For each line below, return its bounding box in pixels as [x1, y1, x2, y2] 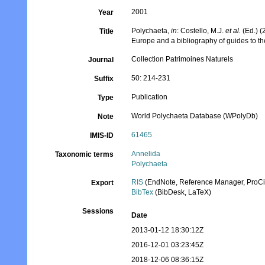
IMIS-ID [90, 131, 114, 140]
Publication [131, 93, 168, 101]
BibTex [131, 188, 154, 196]
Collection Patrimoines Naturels [131, 55, 234, 63]
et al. [225, 27, 241, 35]
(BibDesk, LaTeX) [153, 188, 212, 196]
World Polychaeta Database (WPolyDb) [131, 112, 258, 120]
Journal [88, 56, 114, 64]
